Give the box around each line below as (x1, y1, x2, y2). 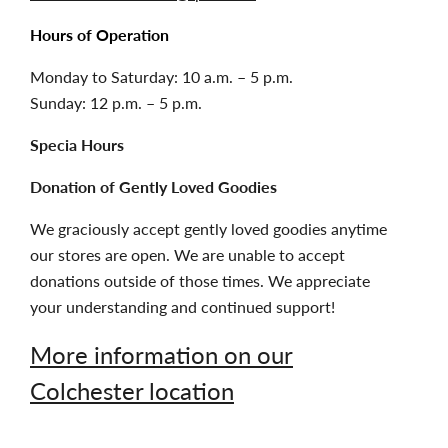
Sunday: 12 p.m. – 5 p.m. (30, 91, 202, 115)
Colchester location (30, 373, 234, 408)
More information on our (30, 337, 293, 372)
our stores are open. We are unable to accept (30, 243, 345, 267)
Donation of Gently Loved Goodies (30, 175, 281, 199)
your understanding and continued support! (30, 295, 339, 319)
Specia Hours (30, 133, 124, 157)
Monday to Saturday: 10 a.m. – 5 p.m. (30, 65, 293, 89)
